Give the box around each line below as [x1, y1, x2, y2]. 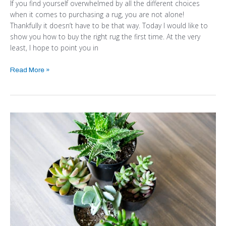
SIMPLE [10, 147, 34, 155]
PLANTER [10, 169, 41, 177]
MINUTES [10, 191, 40, 199]
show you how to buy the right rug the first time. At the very [10, 32, 200, 42]
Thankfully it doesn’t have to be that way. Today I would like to [10, 21, 208, 31]
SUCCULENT [10, 158, 51, 166]
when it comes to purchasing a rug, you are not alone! [10, 10, 184, 20]
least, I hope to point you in [10, 43, 98, 53]
